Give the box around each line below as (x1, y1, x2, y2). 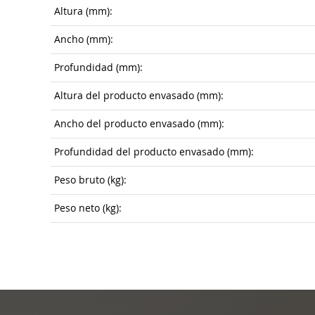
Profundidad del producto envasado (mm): (54, 146, 254, 158)
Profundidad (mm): (54, 61, 143, 74)
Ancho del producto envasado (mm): (54, 117, 224, 130)
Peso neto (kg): (54, 202, 122, 214)
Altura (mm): (54, 5, 112, 18)
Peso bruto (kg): (54, 174, 127, 186)
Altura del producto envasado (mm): (54, 89, 224, 102)
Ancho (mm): (54, 33, 113, 46)
